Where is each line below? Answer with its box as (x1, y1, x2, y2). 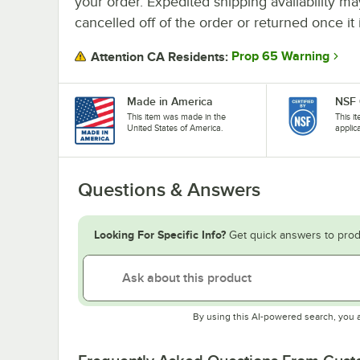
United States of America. (127, 122, 223, 133)
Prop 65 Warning (231, 49, 329, 64)
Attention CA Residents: (91, 49, 228, 64)
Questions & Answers (78, 178, 260, 200)
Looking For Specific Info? (94, 227, 226, 241)
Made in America (127, 94, 213, 108)
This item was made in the (127, 111, 226, 121)
